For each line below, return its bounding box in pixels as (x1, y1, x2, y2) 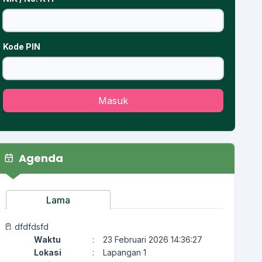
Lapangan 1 (102, 247, 146, 258)
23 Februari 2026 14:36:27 (102, 235, 202, 245)
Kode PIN (2, 42, 40, 52)
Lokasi (33, 247, 61, 258)
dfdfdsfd (14, 222, 49, 232)
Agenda (16, 151, 63, 166)
